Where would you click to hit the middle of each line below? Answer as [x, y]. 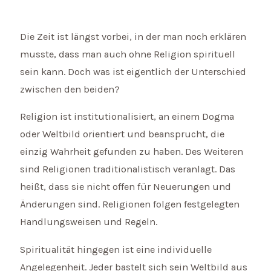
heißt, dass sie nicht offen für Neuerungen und [126, 187]
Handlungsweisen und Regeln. [89, 222]
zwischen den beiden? [70, 89]
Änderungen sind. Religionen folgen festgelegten [130, 204]
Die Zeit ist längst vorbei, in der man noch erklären [133, 36]
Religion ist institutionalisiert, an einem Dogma [127, 117]
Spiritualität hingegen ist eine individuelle [116, 249]
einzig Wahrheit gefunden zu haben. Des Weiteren [132, 152]
